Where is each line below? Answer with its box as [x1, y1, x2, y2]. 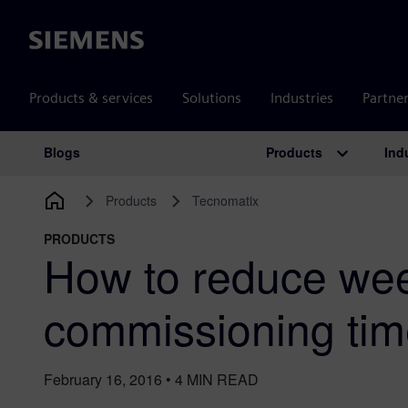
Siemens [29, 32, 82, 50]
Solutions [182, 89, 241, 107]
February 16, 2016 [44, 369, 162, 390]
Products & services [29, 89, 153, 107]
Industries [270, 89, 333, 107]
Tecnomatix [191, 191, 259, 209]
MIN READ [187, 369, 259, 390]
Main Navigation [14, 150, 240, 193]
